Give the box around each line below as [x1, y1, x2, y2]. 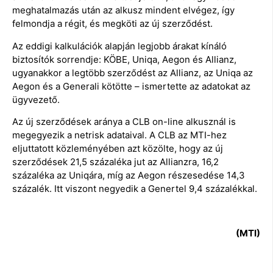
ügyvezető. [12, 93, 60, 105]
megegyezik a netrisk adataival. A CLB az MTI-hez [12, 129, 227, 141]
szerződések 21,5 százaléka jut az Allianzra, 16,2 [12, 156, 219, 168]
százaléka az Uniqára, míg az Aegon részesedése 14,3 [12, 169, 245, 182]
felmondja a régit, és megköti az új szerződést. [12, 18, 213, 30]
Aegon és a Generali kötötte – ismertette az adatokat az [12, 80, 250, 92]
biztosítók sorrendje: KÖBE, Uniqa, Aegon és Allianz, [12, 53, 236, 65]
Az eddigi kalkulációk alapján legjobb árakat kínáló [12, 40, 227, 52]
